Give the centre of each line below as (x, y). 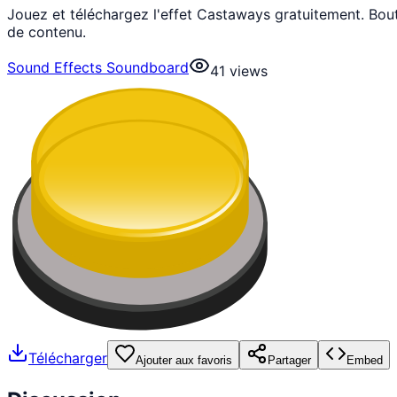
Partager (289, 360)
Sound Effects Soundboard (98, 67)
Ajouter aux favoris (184, 360)
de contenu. (47, 31)
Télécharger (68, 358)
